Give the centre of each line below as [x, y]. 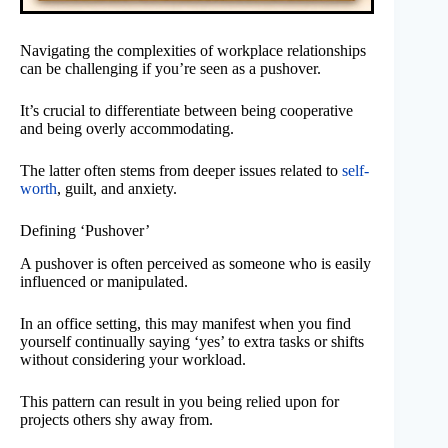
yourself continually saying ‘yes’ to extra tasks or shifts [192, 342]
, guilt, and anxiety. [117, 189]
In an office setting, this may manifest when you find [185, 324]
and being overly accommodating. [127, 129]
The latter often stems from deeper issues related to [181, 171]
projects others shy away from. [116, 420]
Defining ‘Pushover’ [85, 231]
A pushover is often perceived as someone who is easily [195, 264]
